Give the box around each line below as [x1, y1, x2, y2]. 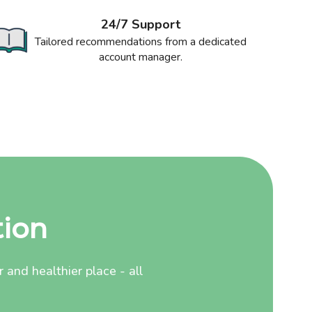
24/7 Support [100, 15, 181, 33]
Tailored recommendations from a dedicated [35, 33, 247, 49]
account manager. [99, 49, 183, 65]
